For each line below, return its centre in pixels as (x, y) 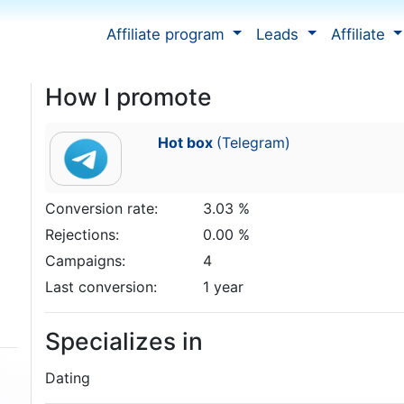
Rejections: (82, 234)
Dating (68, 378)
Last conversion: (101, 287)
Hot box (187, 142)
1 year (223, 287)
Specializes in (124, 341)
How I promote (129, 96)
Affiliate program (167, 34)
